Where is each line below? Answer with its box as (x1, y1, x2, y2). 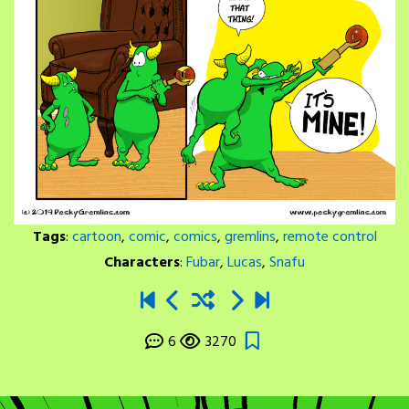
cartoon (71, 225, 121, 250)
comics (173, 225, 217, 250)
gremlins (224, 225, 276, 250)
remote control (282, 225, 377, 250)
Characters (104, 251, 180, 276)
